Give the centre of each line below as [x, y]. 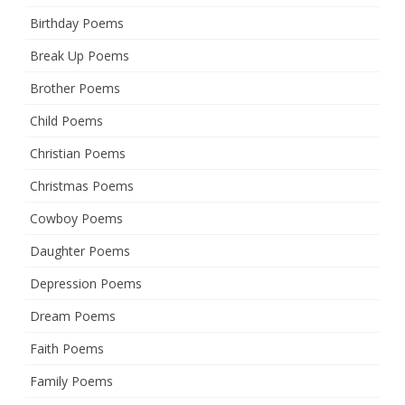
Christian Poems [78, 153]
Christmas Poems [82, 186]
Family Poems [71, 381]
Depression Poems [86, 283]
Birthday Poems [77, 23]
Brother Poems [75, 88]
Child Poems [66, 121]
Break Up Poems [80, 56]
